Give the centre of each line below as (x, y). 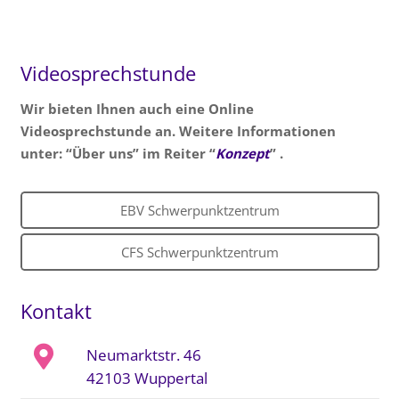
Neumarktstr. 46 (143, 354)
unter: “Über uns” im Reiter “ (118, 154)
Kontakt (56, 310)
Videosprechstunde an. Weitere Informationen (178, 131)
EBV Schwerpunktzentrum (199, 211)
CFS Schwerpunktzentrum (199, 252)
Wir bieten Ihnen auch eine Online (137, 109)
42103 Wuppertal (147, 377)
